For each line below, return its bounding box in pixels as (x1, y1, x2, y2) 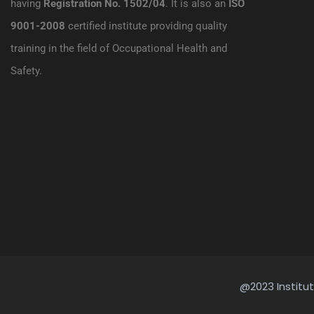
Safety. (11, 64, 42, 77)
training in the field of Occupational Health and (11, 41, 227, 55)
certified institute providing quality (65, 19, 227, 32)
